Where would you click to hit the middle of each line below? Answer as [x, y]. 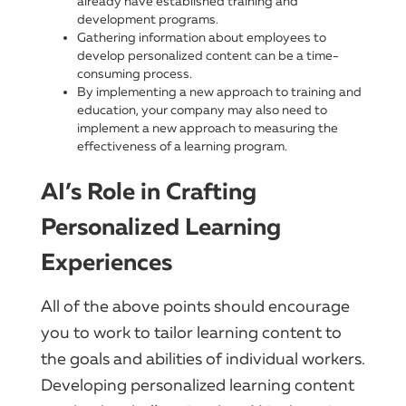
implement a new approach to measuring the [208, 128]
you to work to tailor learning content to [191, 332]
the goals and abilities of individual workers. [203, 358]
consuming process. [135, 73]
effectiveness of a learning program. [182, 146]
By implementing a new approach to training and [219, 92]
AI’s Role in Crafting [149, 191]
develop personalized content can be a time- [208, 55]
